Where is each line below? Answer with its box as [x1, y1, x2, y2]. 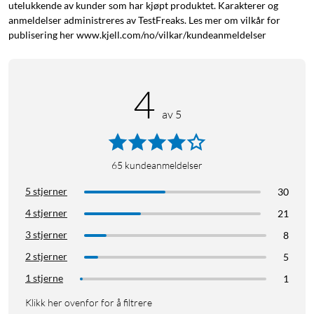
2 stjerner [25, 250, 67, 263]
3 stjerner [25, 228, 67, 241]
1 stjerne [25, 272, 63, 285]
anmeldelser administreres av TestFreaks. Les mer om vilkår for [8, 14, 280, 27]
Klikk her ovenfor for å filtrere [25, 296, 152, 309]
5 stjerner [25, 185, 67, 198]
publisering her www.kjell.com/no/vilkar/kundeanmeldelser [8, 29, 266, 41]
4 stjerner [25, 207, 67, 219]
